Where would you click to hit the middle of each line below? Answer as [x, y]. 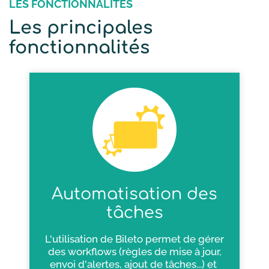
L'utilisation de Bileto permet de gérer [134, 239]
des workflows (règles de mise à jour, [134, 252]
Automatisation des [134, 194]
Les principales [81, 28]
